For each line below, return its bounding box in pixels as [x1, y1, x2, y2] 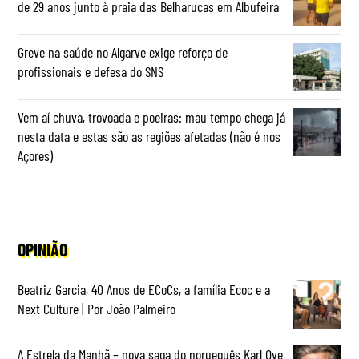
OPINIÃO [18, 238, 68, 260]
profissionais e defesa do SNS [18, 62, 164, 80]
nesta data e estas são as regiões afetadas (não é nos [18, 127, 281, 145]
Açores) [18, 146, 54, 164]
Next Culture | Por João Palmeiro [18, 299, 176, 317]
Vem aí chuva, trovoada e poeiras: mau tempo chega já [18, 107, 286, 126]
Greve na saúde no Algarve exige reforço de [18, 42, 228, 61]
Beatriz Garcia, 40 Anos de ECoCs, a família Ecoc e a [18, 280, 271, 298]
